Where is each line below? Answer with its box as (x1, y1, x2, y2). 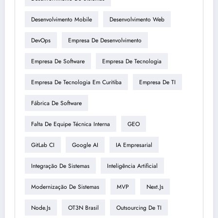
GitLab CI (31, 140, 54, 149)
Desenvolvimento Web (109, 15, 164, 24)
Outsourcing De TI (116, 203, 162, 212)
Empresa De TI (139, 77, 176, 87)
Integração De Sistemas (31, 161, 90, 170)
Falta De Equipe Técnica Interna (31, 119, 110, 128)
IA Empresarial (116, 140, 152, 149)
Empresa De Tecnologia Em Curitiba (31, 77, 122, 87)
